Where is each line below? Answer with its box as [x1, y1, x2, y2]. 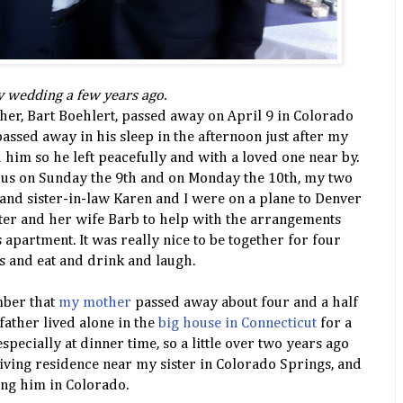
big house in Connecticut [158, 316, 317, 332]
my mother [58, 295, 135, 311]
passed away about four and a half [135, 295, 358, 311]
